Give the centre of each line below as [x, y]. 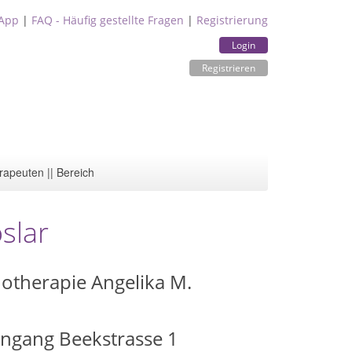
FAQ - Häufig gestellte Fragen [108, 20]
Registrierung [232, 20]
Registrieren [229, 68]
